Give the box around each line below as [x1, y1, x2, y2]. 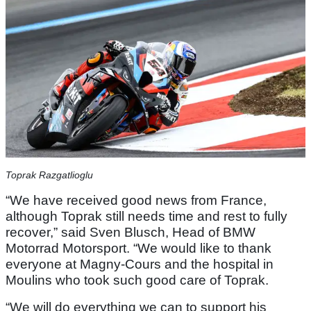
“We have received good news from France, [6, 193, 267, 208]
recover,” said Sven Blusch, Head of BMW [6, 225, 255, 240]
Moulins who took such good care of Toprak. [6, 273, 269, 288]
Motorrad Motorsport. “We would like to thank [6, 241, 271, 256]
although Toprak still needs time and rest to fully [6, 209, 287, 224]
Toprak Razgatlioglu [6, 169, 93, 181]
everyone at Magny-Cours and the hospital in [6, 257, 274, 272]
